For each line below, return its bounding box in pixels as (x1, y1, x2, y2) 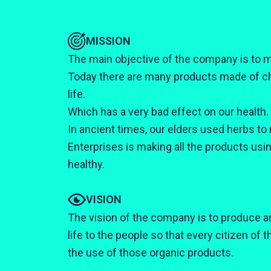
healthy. (68, 158, 105, 171)
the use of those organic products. (68, 246, 233, 259)
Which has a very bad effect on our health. (68, 105, 269, 118)
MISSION (86, 34, 131, 47)
